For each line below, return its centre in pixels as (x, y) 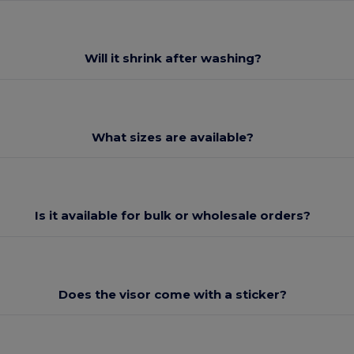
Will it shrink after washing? (173, 58)
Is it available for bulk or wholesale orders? (173, 216)
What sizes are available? (173, 137)
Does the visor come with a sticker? (173, 294)
